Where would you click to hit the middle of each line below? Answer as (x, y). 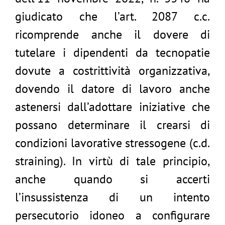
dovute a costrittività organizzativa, (113, 71)
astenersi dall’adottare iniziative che (113, 107)
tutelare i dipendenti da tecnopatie (113, 52)
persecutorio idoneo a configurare (113, 215)
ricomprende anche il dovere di (113, 34)
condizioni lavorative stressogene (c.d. (113, 143)
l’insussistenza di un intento (113, 197)
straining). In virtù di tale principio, (113, 161)
